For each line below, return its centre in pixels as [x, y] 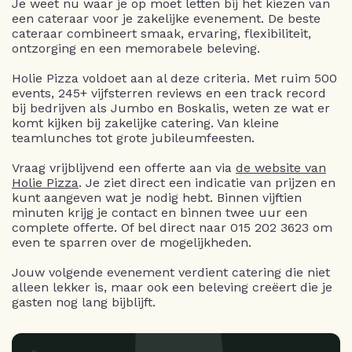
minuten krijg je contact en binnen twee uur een [159, 212]
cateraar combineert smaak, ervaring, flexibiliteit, [161, 33]
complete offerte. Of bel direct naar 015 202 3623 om [172, 227]
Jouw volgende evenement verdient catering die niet [171, 272]
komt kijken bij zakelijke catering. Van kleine [145, 123]
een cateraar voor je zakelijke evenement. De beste [166, 18]
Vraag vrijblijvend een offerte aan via [124, 167]
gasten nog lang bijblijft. [84, 302]
